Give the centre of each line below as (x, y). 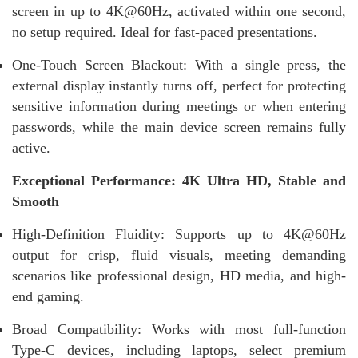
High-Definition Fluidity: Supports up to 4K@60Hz (179, 234)
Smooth (36, 201)
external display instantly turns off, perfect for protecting (179, 85)
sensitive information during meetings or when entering (179, 106)
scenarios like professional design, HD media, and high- (179, 275)
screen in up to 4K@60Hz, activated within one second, (179, 11)
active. (31, 147)
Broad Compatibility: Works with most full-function (179, 329)
